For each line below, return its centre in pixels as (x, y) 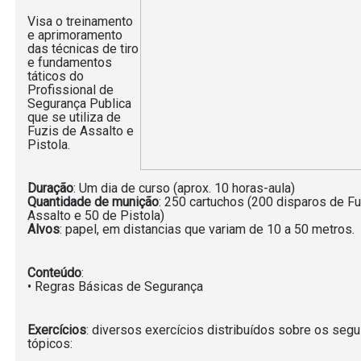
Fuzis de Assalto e (81, 131)
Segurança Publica (79, 104)
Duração (50, 188)
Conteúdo (54, 273)
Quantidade (59, 202)
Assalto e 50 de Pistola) (96, 216)
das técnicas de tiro (83, 49)
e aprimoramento (75, 35)
